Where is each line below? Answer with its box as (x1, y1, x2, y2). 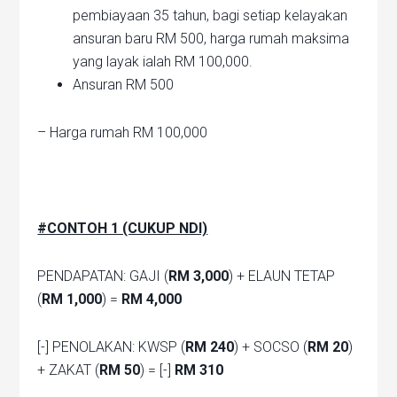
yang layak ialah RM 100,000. (73, 53, 253, 71)
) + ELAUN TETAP (229, 268, 336, 285)
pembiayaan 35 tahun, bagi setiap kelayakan (73, 7, 348, 25)
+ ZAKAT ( (37, 362, 100, 379)
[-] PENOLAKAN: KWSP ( (37, 339, 186, 356)
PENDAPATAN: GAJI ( (37, 268, 169, 285)
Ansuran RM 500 (73, 76, 175, 94)
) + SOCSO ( (234, 339, 308, 356)
